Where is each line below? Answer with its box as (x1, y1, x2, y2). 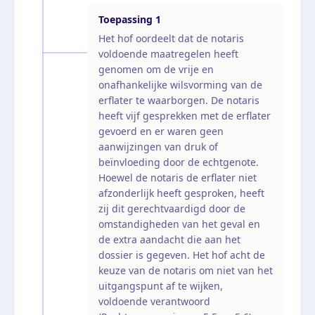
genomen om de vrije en (98, 62, 214, 76)
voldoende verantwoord (98, 294, 210, 308)
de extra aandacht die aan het (98, 232, 240, 246)
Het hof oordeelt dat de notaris (98, 31, 244, 45)
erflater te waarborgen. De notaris (98, 93, 259, 107)
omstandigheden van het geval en (98, 217, 260, 231)
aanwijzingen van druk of (98, 139, 218, 153)
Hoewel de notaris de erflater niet (98, 170, 257, 184)
